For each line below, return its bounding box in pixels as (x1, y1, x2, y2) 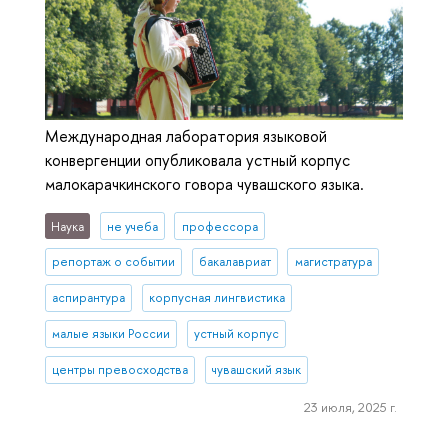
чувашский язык (211, 361, 301, 379)
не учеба (106, 217, 158, 235)
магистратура (294, 253, 372, 271)
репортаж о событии (52, 253, 176, 271)
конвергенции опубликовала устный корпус (45, 149, 350, 172)
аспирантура (52, 289, 126, 307)
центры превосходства (52, 361, 189, 379)
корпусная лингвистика (148, 289, 285, 307)
